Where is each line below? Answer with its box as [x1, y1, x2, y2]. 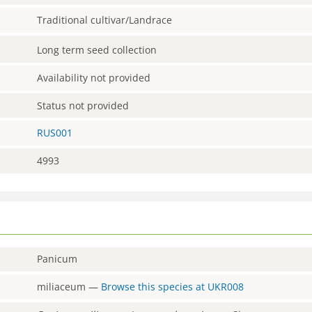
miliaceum [37, 279, 86, 293]
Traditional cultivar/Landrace [37, 13, 173, 27]
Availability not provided [37, 70, 151, 84]
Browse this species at [101, 279, 208, 293]
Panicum [37, 252, 78, 266]
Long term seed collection [37, 43, 157, 57]
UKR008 [208, 279, 244, 293]
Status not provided [37, 98, 130, 112]
